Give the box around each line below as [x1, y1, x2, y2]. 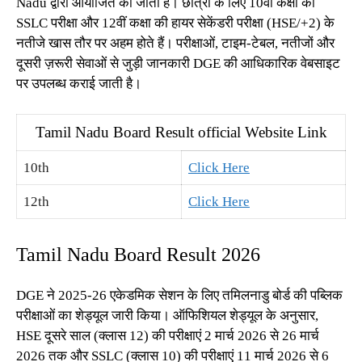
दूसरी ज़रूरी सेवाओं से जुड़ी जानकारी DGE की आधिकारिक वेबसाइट [16, 55, 340, 71]
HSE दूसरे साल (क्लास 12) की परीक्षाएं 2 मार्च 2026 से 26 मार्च [16, 327, 319, 343]
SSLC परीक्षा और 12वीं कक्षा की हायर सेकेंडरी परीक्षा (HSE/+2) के [16, 15, 335, 31]
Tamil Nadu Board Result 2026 [16, 243, 260, 265]
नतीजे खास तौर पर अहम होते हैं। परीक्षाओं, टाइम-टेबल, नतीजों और [16, 35, 335, 51]
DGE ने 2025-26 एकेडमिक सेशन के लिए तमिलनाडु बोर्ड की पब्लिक [16, 287, 343, 303]
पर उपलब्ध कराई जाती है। [16, 75, 141, 91]
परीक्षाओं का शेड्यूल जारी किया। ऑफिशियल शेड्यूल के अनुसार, [16, 307, 318, 323]
